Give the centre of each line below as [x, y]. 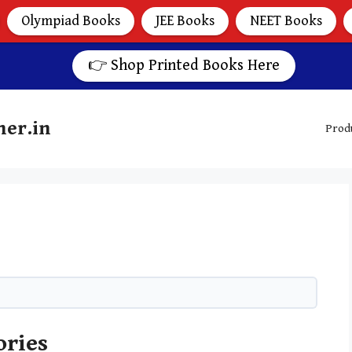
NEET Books [286, 21]
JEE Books [185, 21]
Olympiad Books [71, 21]
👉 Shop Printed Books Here [184, 66]
